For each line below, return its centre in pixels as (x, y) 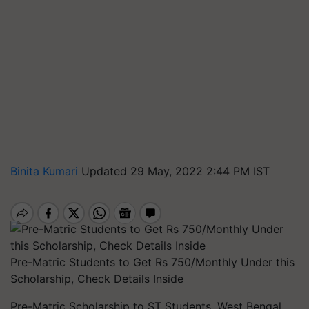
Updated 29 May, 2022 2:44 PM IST (176, 171)
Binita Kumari (46, 171)
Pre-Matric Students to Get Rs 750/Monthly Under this (152, 262)
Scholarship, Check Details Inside (97, 279)
